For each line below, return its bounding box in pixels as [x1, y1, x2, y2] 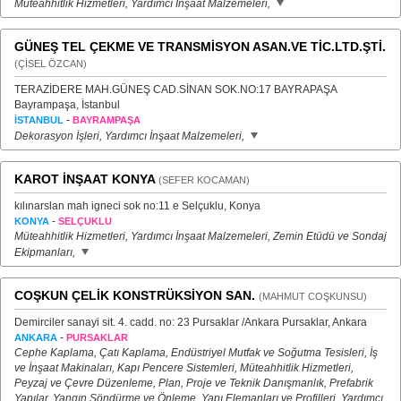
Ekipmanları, [14, 246, 78, 259]
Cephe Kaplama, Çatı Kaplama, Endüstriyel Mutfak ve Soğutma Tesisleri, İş [14, 346, 378, 359]
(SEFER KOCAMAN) [158, 175, 250, 185]
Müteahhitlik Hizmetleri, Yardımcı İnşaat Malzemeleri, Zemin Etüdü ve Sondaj [14, 230, 387, 243]
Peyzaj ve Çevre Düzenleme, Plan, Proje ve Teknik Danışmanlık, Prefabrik [14, 377, 373, 389]
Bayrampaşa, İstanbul [14, 98, 120, 111]
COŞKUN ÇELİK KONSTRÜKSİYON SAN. [14, 288, 255, 303]
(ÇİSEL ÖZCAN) [14, 58, 87, 69]
